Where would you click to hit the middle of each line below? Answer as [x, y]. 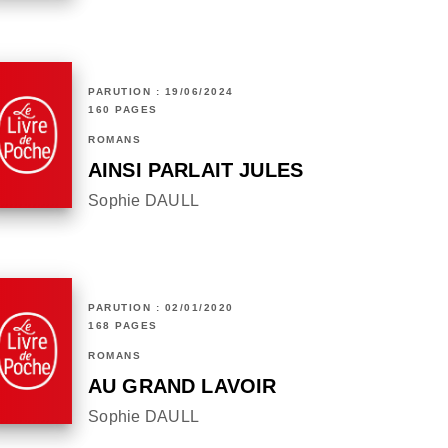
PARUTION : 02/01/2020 [161, 308]
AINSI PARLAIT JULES [196, 170]
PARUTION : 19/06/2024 [161, 92]
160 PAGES [123, 110]
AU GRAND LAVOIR [182, 386]
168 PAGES [123, 326]
